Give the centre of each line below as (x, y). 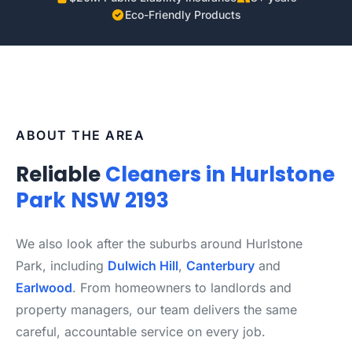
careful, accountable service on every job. (141, 332)
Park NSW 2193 (92, 200)
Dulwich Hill (143, 266)
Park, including (62, 266)
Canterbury (220, 266)
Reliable (60, 174)
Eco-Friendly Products (183, 15)
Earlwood (44, 288)
